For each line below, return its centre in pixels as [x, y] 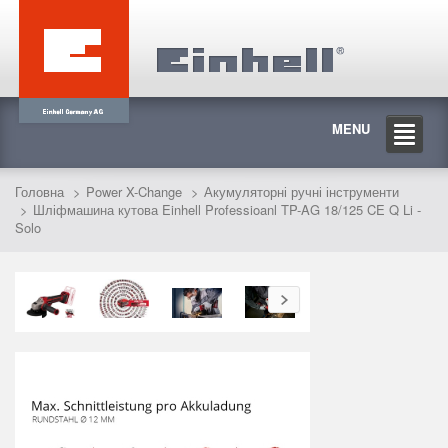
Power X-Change [134, 191]
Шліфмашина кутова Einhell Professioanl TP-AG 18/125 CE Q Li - [227, 209]
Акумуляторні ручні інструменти [301, 191]
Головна [39, 191]
